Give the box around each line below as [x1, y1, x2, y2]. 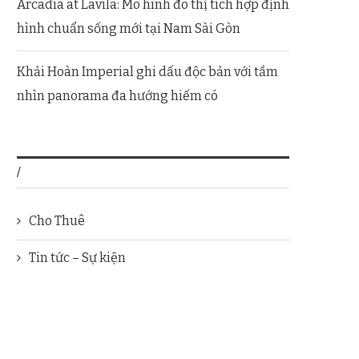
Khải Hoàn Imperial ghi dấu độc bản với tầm [17, 63, 278, 79]
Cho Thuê [29, 212, 85, 228]
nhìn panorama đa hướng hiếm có [17, 87, 218, 103]
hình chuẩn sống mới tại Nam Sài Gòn [17, 20, 240, 36]
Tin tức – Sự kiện [29, 249, 126, 265]
